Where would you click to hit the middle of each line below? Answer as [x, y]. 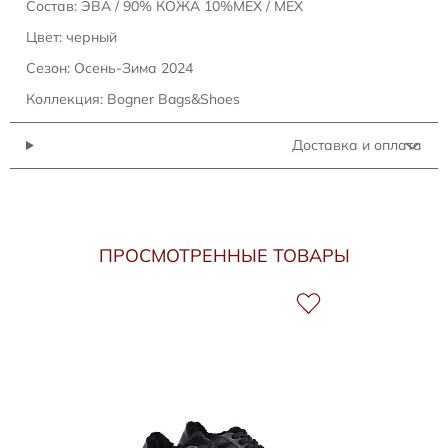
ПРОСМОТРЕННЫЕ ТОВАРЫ [224, 255]
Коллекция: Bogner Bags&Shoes [133, 99]
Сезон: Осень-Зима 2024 [109, 68]
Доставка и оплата [357, 145]
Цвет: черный [71, 37]
